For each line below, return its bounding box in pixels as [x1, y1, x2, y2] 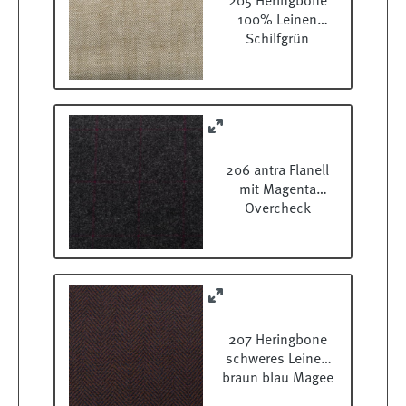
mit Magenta [238, 183, 316, 198]
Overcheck [244, 202, 311, 217]
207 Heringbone [227, 333, 327, 349]
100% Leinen [237, 14, 317, 29]
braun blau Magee [221, 372, 333, 387]
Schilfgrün [246, 33, 309, 48]
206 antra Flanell [226, 164, 329, 179]
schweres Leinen [226, 353, 329, 368]
